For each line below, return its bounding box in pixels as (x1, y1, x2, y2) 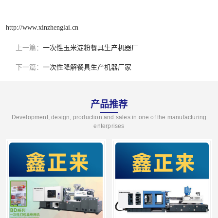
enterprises (93, 123, 125, 129)
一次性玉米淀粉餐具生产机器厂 (43, 44, 138, 52)
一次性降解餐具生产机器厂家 (43, 64, 131, 71)
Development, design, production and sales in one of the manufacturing (11, 114, 207, 121)
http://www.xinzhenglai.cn (6, 23, 78, 31)
